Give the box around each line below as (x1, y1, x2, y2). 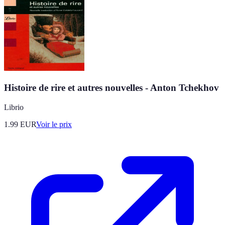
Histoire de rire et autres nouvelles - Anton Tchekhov (4, 82, 219, 93)
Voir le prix (36, 120, 72, 129)
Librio (4, 102, 24, 111)
